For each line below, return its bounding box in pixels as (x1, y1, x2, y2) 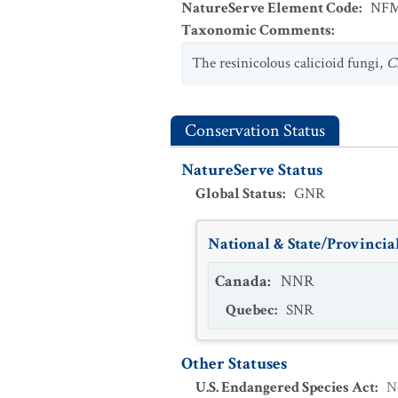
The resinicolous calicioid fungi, (192, 53, 386, 73)
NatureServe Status (181, 159, 322, 181)
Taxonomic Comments (181, 20, 331, 40)
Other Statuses (181, 353, 287, 375)
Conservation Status (185, 119, 325, 142)
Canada (215, 271, 267, 291)
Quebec (226, 300, 275, 320)
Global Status (195, 184, 283, 203)
